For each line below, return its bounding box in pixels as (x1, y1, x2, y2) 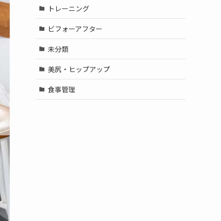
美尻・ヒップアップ (47, 64, 110, 74)
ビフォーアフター (47, 23, 103, 34)
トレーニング (47, 3, 89, 13)
